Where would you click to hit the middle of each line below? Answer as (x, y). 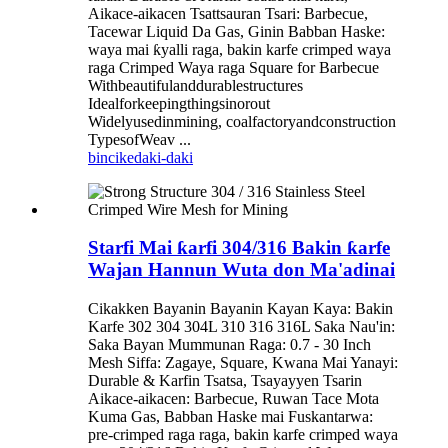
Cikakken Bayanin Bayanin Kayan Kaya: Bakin (240, 309)
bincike (111, 157)
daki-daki (163, 157)
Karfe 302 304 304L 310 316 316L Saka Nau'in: (241, 327)
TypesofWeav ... (139, 139)
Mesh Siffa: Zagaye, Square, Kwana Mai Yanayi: (243, 363)
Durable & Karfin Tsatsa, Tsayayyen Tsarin (225, 381)
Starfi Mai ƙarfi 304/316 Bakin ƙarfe (239, 248)
